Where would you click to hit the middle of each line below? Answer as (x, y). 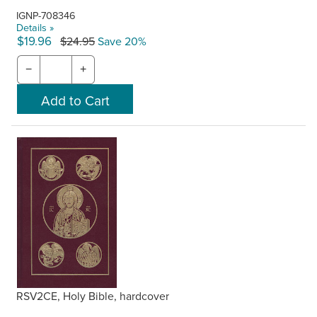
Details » (35, 27)
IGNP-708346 (46, 15)
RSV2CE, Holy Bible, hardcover (93, 295)
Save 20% (121, 41)
